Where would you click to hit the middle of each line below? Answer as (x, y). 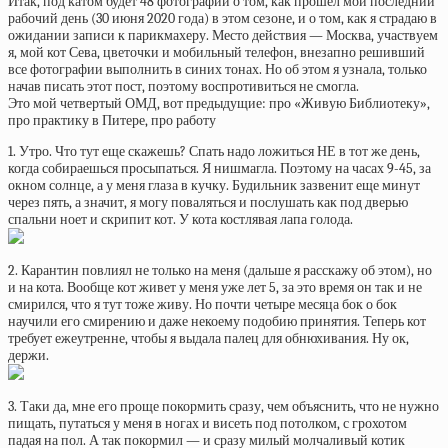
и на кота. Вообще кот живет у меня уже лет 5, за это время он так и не (215, 287)
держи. (28, 355)
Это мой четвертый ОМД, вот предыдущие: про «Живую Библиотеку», (219, 103)
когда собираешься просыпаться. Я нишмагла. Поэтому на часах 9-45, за (219, 168)
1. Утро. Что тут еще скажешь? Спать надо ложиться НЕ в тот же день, (214, 151)
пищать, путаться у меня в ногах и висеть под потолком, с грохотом (207, 423)
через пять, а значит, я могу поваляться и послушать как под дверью (208, 202)
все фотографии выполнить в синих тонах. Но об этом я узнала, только (217, 69)
